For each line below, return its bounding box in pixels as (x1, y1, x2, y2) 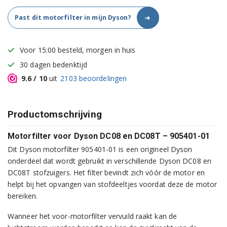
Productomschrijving (8, 108, 102, 121)
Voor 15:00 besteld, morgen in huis (20, 45, 136, 55)
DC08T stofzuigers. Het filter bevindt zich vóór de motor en (8, 168, 205, 178)
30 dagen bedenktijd (20, 60, 88, 70)
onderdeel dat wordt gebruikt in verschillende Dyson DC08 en (8, 156, 211, 166)
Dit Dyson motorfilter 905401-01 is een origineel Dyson (8, 144, 193, 155)
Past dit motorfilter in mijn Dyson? (15, 13, 132, 22)
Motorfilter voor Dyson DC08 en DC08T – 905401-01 (8, 131, 210, 141)
